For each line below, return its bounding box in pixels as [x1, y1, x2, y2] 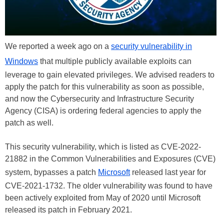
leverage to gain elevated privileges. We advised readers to [5, 70, 214, 79]
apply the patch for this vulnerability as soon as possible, [5, 82, 204, 91]
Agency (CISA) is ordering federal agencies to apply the [5, 106, 201, 115]
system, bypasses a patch [5, 167, 98, 176]
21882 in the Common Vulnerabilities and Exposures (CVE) [5, 154, 215, 163]
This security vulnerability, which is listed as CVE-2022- [5, 142, 201, 151]
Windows [5, 56, 38, 65]
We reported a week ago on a [5, 41, 111, 50]
